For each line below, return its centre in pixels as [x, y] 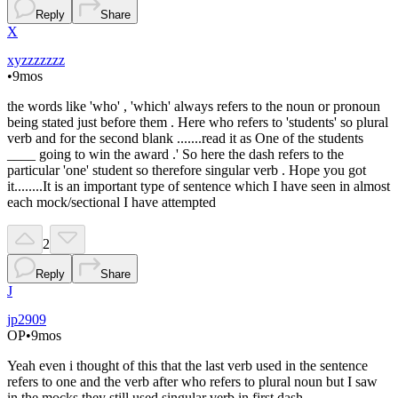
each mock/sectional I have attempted [111, 203]
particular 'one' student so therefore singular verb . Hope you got [187, 171]
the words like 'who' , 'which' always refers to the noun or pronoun [194, 107]
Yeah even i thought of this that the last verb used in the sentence [187, 366]
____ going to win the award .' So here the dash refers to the [175, 155]
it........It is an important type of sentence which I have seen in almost [199, 187]
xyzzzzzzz [36, 60]
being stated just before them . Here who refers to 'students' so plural [198, 123]
